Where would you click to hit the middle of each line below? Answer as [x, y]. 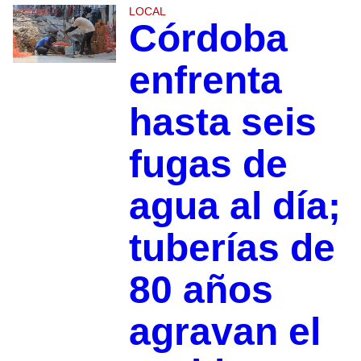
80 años [201, 289]
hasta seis [222, 122]
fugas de [208, 164]
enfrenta [205, 80]
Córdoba [208, 38]
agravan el [224, 331]
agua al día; [234, 205]
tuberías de [232, 247]
